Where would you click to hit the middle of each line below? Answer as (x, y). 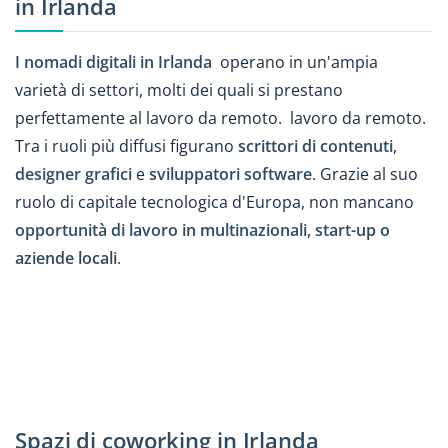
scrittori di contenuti (315, 145)
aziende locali (66, 257)
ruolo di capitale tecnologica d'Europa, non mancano (214, 201)
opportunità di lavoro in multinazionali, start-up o (202, 229)
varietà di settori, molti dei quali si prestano (179, 89)
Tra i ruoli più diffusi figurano (126, 145)
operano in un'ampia (297, 61)
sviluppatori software (230, 173)
